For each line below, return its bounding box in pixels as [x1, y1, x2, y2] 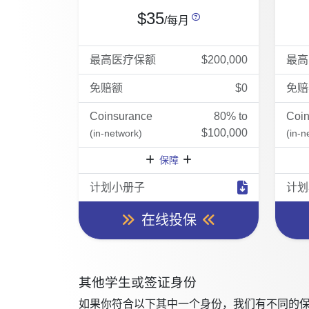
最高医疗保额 [90, 54, 156, 66]
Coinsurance [90, 110, 152, 122]
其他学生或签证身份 [79, 275, 197, 290]
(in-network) [90, 128, 142, 139]
